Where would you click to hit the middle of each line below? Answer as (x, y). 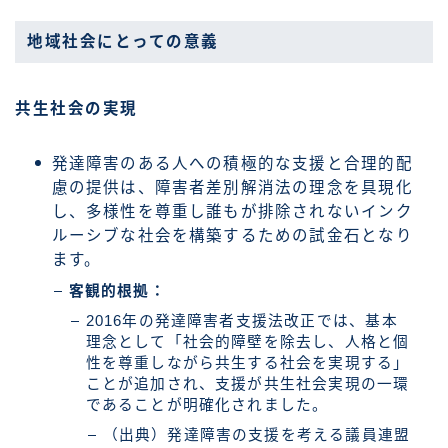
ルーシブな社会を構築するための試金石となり (232, 235)
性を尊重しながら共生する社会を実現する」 (247, 362)
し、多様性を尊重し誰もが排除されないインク (232, 211)
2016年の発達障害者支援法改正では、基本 (241, 320)
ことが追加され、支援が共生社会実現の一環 (247, 383)
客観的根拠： (117, 290)
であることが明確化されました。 (207, 404)
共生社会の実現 (76, 108)
